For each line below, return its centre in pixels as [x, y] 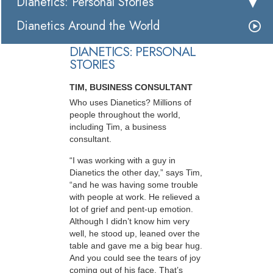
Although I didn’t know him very [129, 221]
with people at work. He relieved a [135, 197]
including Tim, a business [118, 127]
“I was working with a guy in [122, 160]
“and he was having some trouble [134, 184]
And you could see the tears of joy [135, 257]
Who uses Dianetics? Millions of [130, 103]
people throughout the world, [125, 115]
